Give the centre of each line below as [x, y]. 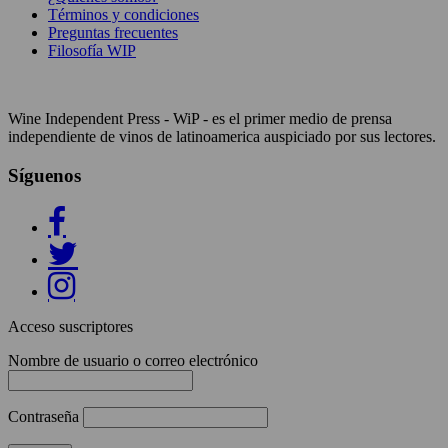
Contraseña [43, 416]
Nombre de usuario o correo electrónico [133, 360]
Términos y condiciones [123, 15]
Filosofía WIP [92, 51]
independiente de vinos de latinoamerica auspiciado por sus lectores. [222, 137]
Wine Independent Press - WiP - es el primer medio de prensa [200, 119]
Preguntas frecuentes [113, 33]
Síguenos [44, 175]
